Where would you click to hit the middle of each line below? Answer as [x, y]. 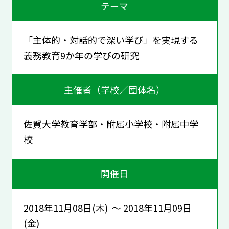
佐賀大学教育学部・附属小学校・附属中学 [111, 123]
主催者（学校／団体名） [114, 90]
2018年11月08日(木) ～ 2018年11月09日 [107, 207]
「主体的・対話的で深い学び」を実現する [111, 40]
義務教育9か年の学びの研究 [81, 55]
